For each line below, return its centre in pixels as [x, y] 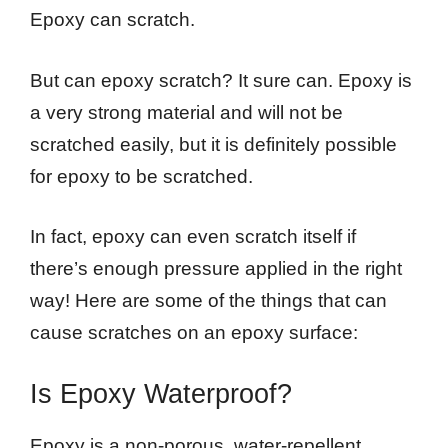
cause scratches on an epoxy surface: [194, 333]
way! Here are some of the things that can [208, 301]
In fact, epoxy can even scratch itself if [193, 237]
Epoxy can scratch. [112, 20]
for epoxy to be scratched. [141, 176]
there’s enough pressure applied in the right [216, 269]
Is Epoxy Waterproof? [161, 393]
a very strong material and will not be [186, 112]
